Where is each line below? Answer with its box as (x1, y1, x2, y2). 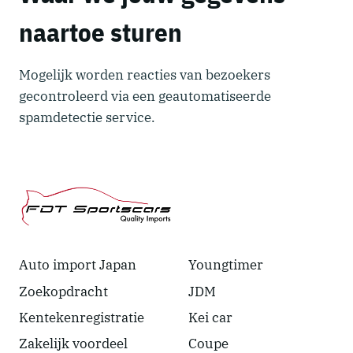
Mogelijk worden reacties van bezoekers (19, 65, 270, 84)
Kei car (188, 309, 232, 327)
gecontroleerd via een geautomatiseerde (19, 87, 271, 105)
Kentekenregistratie (19, 309, 144, 327)
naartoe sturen (19, 15, 182, 49)
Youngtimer (188, 256, 263, 274)
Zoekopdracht (19, 283, 108, 301)
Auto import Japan (19, 256, 136, 274)
